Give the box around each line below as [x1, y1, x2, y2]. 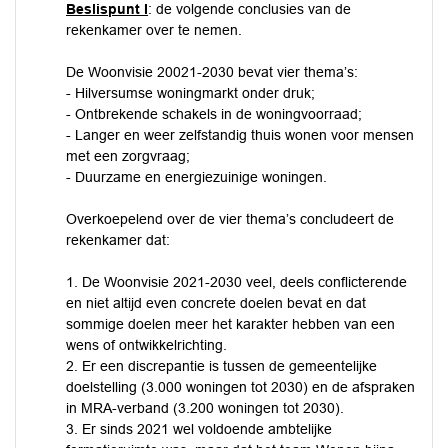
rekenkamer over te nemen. [66, 22, 242, 38]
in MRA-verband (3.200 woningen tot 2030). [66, 400, 344, 416]
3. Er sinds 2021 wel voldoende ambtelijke [66, 421, 332, 437]
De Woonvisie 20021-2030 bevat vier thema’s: [66, 64, 358, 80]
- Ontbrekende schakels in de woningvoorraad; [66, 106, 362, 122]
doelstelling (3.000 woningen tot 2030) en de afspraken [66, 379, 415, 395]
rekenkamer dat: [66, 232, 170, 248]
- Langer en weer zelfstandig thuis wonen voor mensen [66, 127, 414, 143]
